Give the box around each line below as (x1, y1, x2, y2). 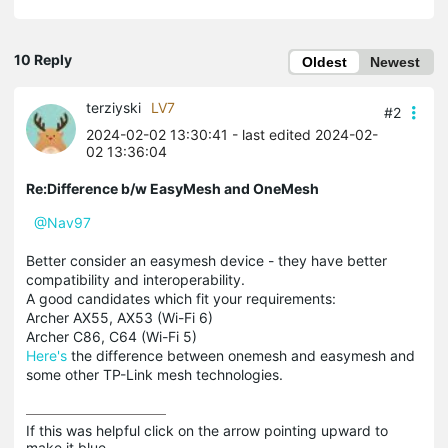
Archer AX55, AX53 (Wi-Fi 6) (26, 308, 213, 326)
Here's (26, 346, 67, 364)
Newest (370, 53, 420, 70)
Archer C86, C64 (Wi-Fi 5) (26, 327, 197, 345)
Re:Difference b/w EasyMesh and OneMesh (26, 179, 319, 197)
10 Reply (14, 51, 72, 69)
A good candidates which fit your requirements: (26, 289, 336, 307)
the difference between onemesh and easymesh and (67, 346, 415, 364)
